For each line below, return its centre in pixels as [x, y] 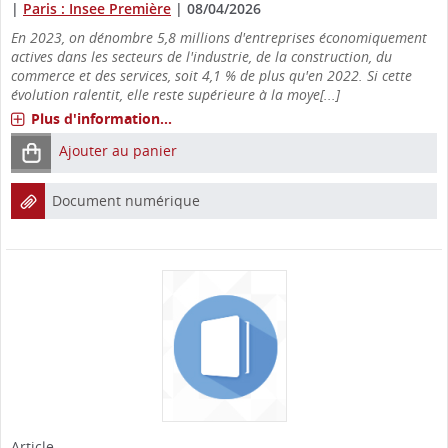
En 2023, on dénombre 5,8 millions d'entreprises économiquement [219, 37]
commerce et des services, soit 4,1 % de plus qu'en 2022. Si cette [211, 75]
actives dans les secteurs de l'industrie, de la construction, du [201, 56]
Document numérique [126, 200]
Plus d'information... [101, 118]
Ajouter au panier [118, 150]
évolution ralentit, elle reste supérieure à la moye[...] [175, 94]
